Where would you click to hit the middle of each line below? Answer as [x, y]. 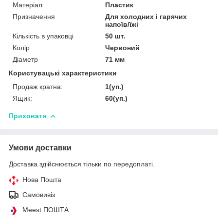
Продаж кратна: [38, 86]
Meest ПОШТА [45, 209]
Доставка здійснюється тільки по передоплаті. [82, 164]
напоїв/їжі [122, 24]
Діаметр [25, 59]
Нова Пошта [42, 179]
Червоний [123, 47]
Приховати [28, 116]
